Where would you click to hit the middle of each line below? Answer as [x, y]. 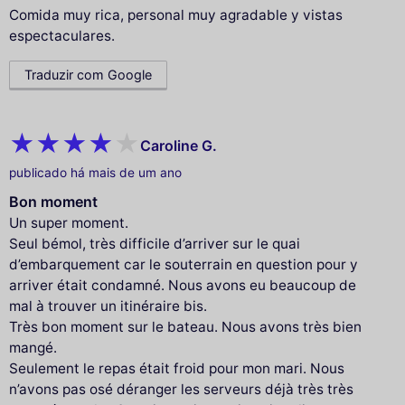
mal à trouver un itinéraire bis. [108, 306]
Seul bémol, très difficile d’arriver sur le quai [155, 244]
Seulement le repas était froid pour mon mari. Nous [177, 369]
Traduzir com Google [88, 75]
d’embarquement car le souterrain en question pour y [184, 265]
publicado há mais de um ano [95, 173]
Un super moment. [69, 223]
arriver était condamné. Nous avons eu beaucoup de [183, 286]
